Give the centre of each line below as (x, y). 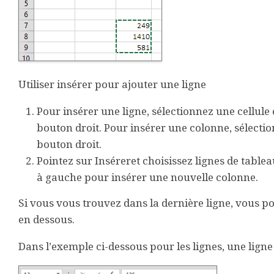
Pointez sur (66, 161)
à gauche (59, 177)
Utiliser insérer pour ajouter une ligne (112, 84)
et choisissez (163, 161)
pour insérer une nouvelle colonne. (170, 177)
